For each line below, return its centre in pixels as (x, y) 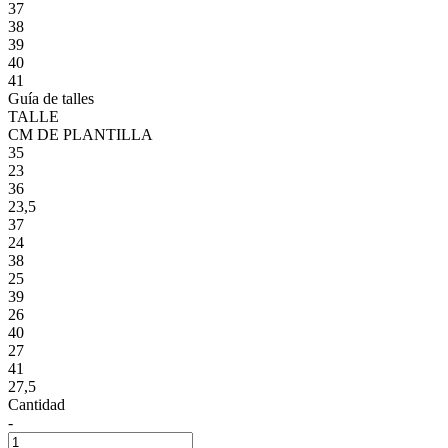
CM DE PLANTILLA (80, 134)
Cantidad (36, 404)
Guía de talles (51, 98)
